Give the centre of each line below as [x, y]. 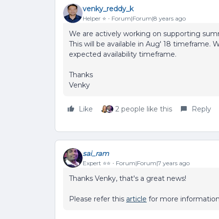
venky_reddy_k [108, 9]
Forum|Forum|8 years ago [149, 18]
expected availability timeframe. [123, 54]
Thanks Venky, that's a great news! [128, 178]
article [136, 199]
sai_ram [96, 153]
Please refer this [98, 199]
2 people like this [144, 109]
